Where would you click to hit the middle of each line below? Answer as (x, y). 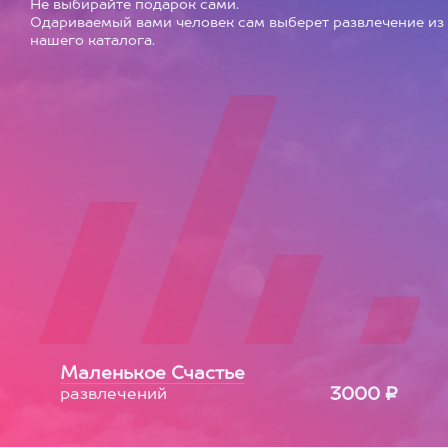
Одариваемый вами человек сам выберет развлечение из (237, 23)
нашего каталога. (92, 41)
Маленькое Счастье (152, 374)
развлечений (113, 395)
